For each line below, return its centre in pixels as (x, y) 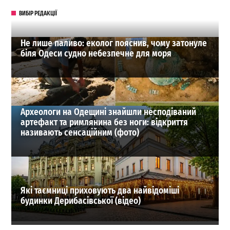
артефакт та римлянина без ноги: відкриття (104, 122)
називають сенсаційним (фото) (80, 132)
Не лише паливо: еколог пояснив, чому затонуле (114, 44)
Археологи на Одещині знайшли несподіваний (109, 112)
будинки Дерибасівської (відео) (81, 201)
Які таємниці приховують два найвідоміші (100, 191)
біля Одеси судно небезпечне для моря (97, 54)
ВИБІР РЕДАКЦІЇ (38, 13)
